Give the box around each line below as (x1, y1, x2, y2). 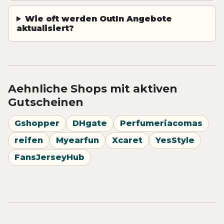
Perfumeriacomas (120, 118, 202, 128)
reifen (14, 135, 43, 145)
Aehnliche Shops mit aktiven (8, 81, 177, 95)
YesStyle (155, 135, 194, 145)
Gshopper (14, 118, 59, 128)
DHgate (72, 118, 107, 128)
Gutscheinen (8, 95, 83, 109)
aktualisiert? (16, 23, 74, 33)
